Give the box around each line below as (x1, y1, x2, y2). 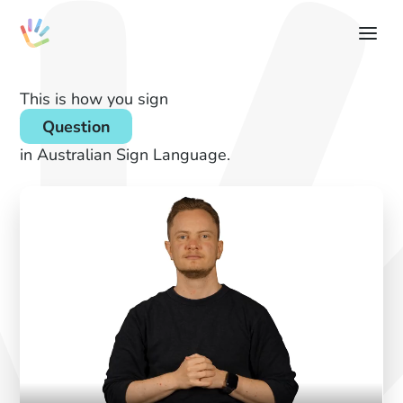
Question (41, 114, 111, 138)
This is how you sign (20, 86, 169, 110)
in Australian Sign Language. (20, 142, 231, 166)
